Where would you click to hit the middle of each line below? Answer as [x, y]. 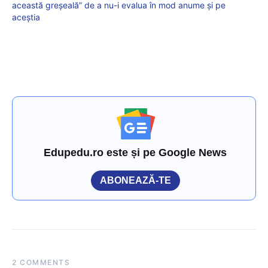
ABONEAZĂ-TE [135, 180]
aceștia [26, 17]
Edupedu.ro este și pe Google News [135, 152]
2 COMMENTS [41, 262]
